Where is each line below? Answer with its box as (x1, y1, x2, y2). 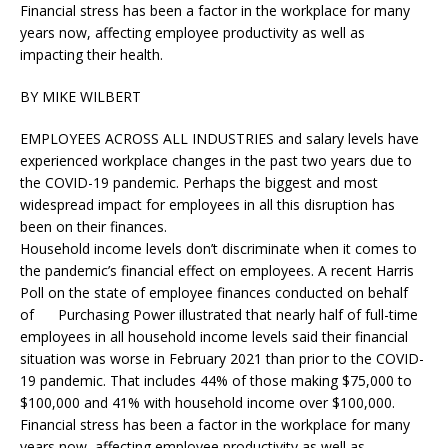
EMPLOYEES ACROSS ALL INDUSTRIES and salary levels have (20, 129, 419, 148)
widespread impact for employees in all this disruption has (20, 195, 395, 214)
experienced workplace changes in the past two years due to (20, 151, 412, 170)
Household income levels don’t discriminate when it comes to (20, 239, 417, 258)
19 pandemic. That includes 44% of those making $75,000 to (20, 371, 412, 390)
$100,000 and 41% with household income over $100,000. (20, 393, 395, 412)
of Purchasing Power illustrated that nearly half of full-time (20, 305, 418, 324)
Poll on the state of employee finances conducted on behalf (20, 283, 408, 302)
